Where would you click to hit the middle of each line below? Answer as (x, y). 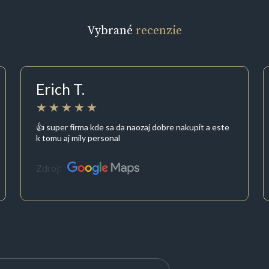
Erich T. (60, 89)
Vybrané (111, 30)
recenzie (159, 30)
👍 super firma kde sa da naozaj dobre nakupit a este (132, 127)
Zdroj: (48, 168)
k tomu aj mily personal (78, 138)
